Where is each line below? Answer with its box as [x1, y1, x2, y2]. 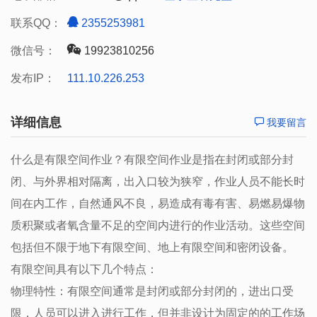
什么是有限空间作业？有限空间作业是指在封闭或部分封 [11, 154, 294, 166]
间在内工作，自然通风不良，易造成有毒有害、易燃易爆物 [11, 197, 305, 209]
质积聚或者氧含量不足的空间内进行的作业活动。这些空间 [11, 219, 305, 231]
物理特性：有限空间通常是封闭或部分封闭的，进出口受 [11, 285, 294, 297]
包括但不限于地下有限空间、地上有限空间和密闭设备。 [11, 241, 294, 253]
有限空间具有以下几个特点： [11, 263, 158, 275]
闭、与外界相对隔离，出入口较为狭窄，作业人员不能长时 [11, 175, 305, 188]
